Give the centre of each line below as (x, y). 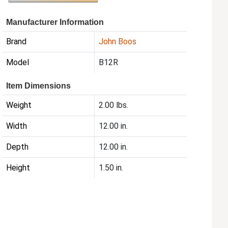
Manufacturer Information (55, 22)
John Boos (118, 42)
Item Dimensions (39, 86)
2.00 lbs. (114, 105)
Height (18, 168)
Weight (19, 105)
